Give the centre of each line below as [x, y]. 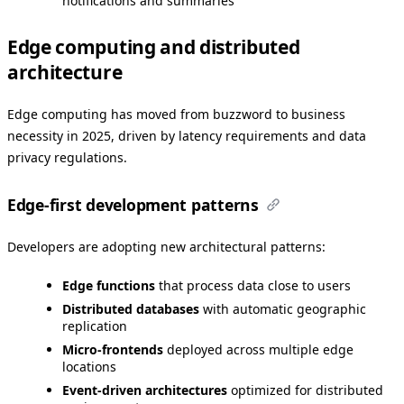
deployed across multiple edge [258, 350]
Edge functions [109, 286]
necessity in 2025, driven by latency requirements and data [187, 135]
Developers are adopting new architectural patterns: [166, 247]
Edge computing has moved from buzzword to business [176, 114]
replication [95, 326]
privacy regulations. [67, 157]
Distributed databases [131, 309]
